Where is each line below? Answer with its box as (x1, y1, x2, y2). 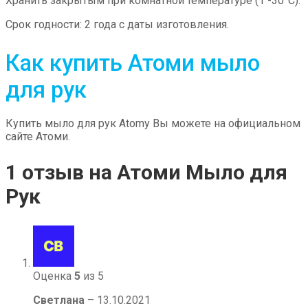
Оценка (33, 269, 74, 283)
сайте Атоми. (5, 129, 70, 143)
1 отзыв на (5, 159, 117, 184)
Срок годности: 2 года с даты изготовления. (5, 17, 229, 31)
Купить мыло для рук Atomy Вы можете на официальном (5, 116, 300, 130)
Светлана (33, 293, 87, 307)
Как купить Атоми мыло (5, 49, 260, 76)
